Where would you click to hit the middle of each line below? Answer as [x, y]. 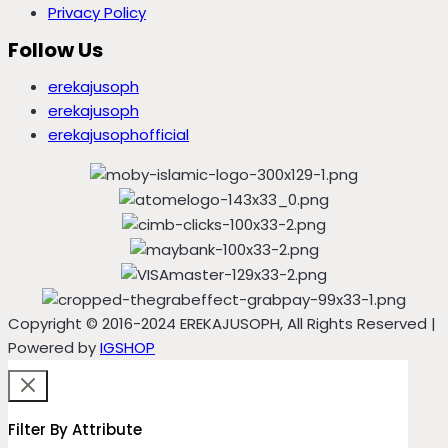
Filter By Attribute [75, 429]
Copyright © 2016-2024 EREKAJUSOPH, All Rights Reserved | [222, 323]
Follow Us [55, 50]
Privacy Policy [97, 13]
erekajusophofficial [118, 135]
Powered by [54, 347]
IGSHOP [127, 347]
